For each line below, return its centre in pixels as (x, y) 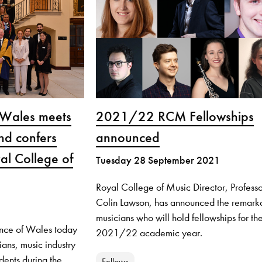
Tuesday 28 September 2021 (158, 161)
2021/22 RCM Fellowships (175, 117)
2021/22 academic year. (149, 233)
